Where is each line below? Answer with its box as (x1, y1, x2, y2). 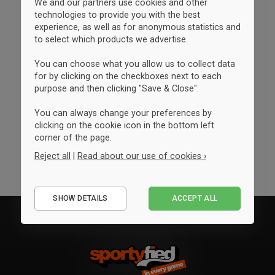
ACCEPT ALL (171, 193, 218, 203)
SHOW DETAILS (53, 193, 108, 203)
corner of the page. (34, 132, 112, 142)
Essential (50, 178, 85, 188)
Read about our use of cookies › (77, 150, 206, 161)
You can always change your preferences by (34, 107, 212, 118)
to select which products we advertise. (34, 34, 188, 44)
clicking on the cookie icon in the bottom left (34, 120, 214, 130)
